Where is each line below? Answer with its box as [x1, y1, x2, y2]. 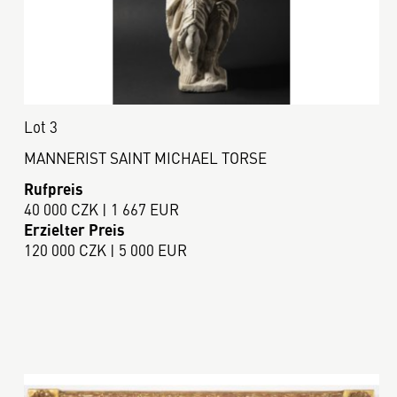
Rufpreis [23, 177, 83, 199]
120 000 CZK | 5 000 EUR [23, 238, 187, 261]
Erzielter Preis [23, 218, 125, 240]
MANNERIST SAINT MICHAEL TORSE [23, 147, 267, 169]
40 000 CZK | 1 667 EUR [23, 198, 179, 220]
